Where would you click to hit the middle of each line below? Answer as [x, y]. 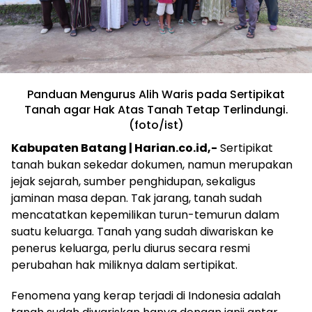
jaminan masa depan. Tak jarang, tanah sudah [136, 198]
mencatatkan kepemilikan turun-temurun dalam [145, 214]
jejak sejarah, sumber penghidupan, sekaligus [133, 181]
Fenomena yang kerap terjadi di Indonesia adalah [146, 295]
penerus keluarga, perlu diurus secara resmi [131, 248]
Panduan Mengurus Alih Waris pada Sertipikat [156, 94]
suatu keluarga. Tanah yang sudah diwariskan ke [142, 231]
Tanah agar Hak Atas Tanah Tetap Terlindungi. [156, 109]
